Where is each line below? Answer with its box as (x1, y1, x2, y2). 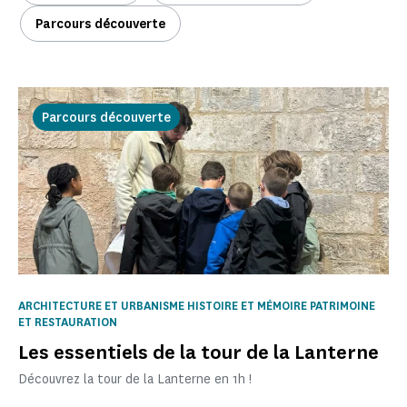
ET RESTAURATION (18, 314, 117, 331)
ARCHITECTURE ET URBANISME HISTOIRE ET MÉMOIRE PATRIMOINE (18, 298, 375, 314)
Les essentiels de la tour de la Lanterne (18, 339, 379, 366)
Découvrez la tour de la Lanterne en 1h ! (18, 371, 252, 389)
